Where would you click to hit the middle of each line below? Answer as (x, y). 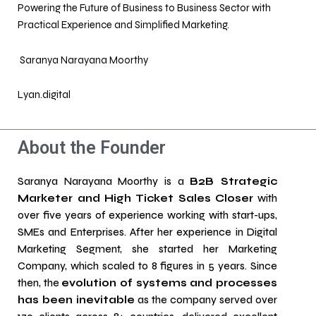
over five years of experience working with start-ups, (147, 215)
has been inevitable (76, 300)
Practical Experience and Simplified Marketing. (123, 25)
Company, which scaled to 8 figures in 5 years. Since (147, 266)
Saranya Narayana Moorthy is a (104, 181)
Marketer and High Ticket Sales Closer (136, 198)
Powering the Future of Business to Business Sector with (144, 8)
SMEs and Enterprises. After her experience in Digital (147, 232)
